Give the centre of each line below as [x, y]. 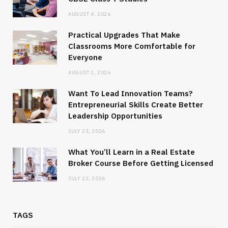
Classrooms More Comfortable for [132, 46]
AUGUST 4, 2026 [90, 14]
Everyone [85, 58]
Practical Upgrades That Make [124, 35]
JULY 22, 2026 [87, 179]
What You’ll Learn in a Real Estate [132, 152]
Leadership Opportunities [115, 116]
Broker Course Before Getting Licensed [141, 163]
